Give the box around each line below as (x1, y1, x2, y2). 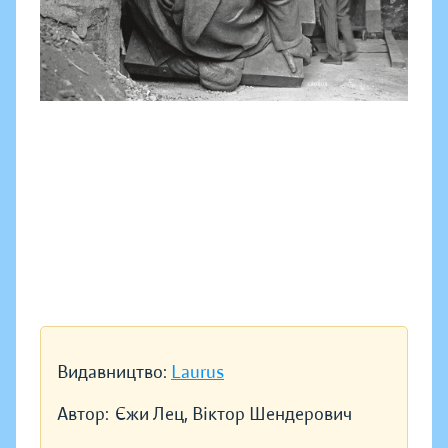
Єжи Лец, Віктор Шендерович (115, 403, 352, 426)
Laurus (171, 361, 224, 384)
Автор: (57, 403, 109, 426)
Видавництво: (57, 361, 171, 384)
